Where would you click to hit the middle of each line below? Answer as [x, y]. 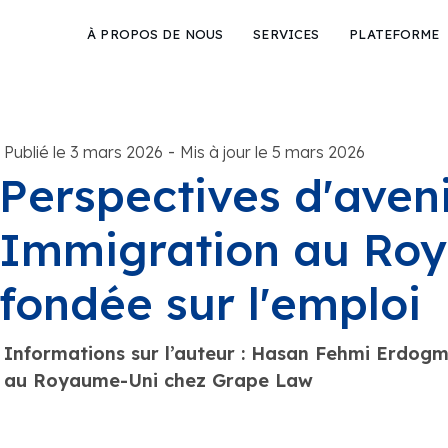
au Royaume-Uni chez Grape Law [158, 380]
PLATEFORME [394, 34]
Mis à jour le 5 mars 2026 [272, 152]
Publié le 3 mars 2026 [83, 152]
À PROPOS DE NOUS [155, 34]
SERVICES [286, 34]
